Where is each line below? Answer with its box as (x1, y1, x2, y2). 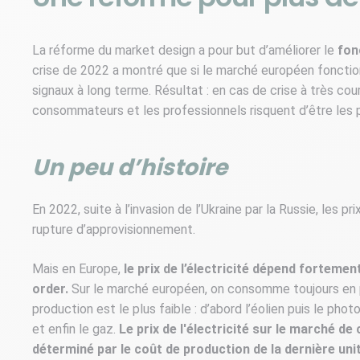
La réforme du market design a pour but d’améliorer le (32, 42, 337, 58)
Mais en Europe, (32, 260, 124, 276)
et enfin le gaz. (32, 321, 119, 337)
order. (32, 280, 72, 297)
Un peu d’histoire (32, 151, 227, 183)
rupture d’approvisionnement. (32, 221, 198, 237)
